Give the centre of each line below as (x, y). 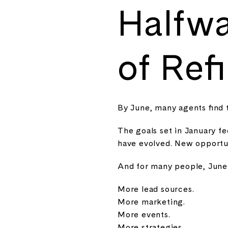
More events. (144, 214)
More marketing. (151, 201)
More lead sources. (156, 189)
